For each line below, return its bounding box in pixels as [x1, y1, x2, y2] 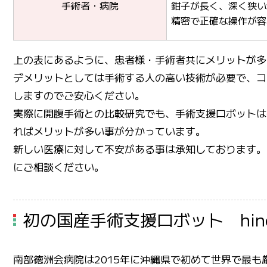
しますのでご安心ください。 [13, 88, 145, 103]
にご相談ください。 [13, 159, 104, 175]
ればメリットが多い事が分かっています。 [13, 123, 206, 139]
